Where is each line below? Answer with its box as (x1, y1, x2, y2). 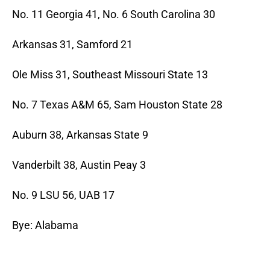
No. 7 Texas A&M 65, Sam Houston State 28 (12, 98, 222, 111)
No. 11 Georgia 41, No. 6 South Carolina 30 (12, 8, 215, 21)
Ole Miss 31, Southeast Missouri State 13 (12, 68, 208, 81)
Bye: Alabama (12, 219, 78, 232)
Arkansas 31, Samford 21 (12, 38, 133, 51)
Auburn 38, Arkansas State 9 (12, 128, 148, 142)
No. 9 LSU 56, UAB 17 (12, 189, 115, 202)
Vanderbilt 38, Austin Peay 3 (12, 159, 146, 172)
